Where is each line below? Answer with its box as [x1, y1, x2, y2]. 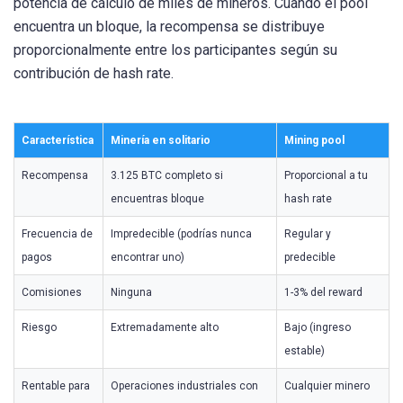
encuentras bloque [111, 192, 204, 205]
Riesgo [22, 320, 57, 334]
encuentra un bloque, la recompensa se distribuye [13, 18, 325, 36]
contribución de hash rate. [13, 65, 174, 83]
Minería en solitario [111, 133, 210, 147]
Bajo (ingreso [284, 320, 351, 334]
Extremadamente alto [111, 320, 219, 334]
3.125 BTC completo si [111, 168, 223, 182]
